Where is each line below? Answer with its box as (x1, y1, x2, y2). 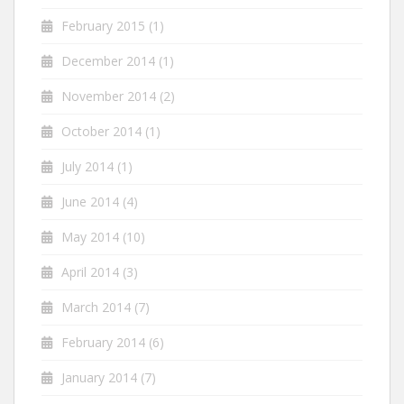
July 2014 (61, 158, 114, 175)
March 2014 (61, 298, 131, 316)
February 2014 (61, 334, 145, 351)
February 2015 (61, 17, 145, 34)
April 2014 (61, 263, 119, 280)
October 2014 (61, 123, 142, 140)
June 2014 (61, 193, 119, 210)
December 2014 (61, 52, 155, 69)
